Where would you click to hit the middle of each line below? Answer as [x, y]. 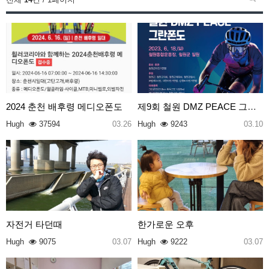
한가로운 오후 [166, 224]
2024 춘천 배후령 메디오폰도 [64, 107]
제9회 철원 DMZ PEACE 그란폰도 [252, 107]
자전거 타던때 [34, 224]
